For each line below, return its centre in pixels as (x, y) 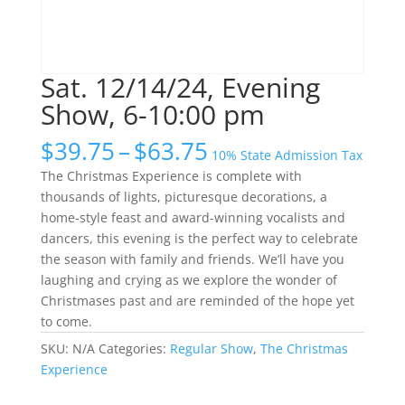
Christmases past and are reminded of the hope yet (197, 301)
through (251, 213)
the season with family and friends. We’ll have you (192, 259)
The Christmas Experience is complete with (171, 176)
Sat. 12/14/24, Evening (180, 88)
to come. (66, 322)
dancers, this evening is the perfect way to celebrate (199, 239)
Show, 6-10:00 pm (152, 115)
